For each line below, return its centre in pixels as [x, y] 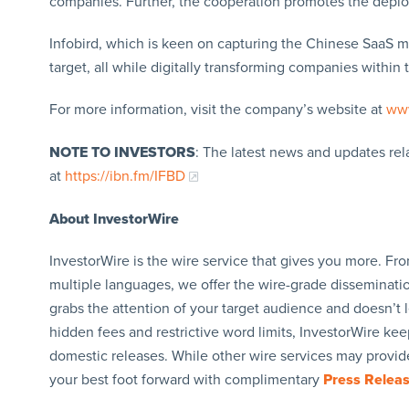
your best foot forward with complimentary [186, 379]
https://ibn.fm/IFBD [125, 176]
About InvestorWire [114, 219]
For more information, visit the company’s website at [217, 109]
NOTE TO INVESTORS [122, 152]
